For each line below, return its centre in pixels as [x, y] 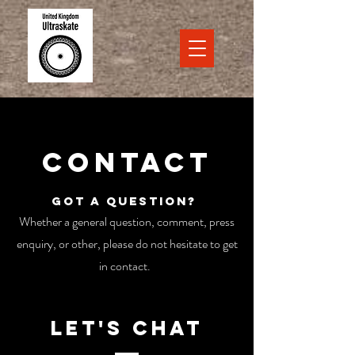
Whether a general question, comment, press [127, 221]
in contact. [127, 266]
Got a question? [127, 201]
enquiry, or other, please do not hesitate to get [127, 244]
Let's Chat [127, 328]
